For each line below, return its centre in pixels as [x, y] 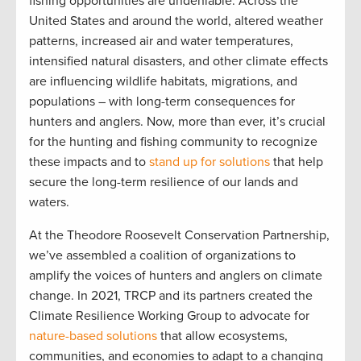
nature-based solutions [93, 336]
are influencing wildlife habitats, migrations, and [163, 81]
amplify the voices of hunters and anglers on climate [176, 275]
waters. [51, 202]
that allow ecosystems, [222, 336]
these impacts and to [89, 162]
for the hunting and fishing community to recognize [173, 141]
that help [297, 162]
